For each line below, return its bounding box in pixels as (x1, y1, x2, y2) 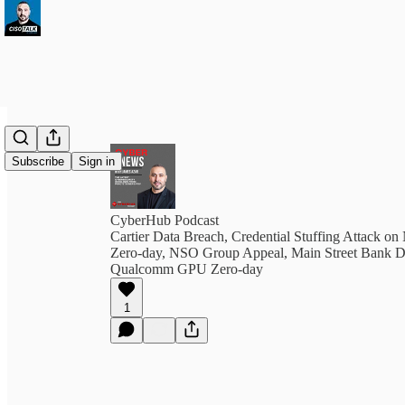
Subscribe (12, 155, 64, 169)
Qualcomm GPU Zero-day (110, 261, 263, 277)
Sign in (79, 155, 115, 169)
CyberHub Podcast (110, 212, 219, 228)
